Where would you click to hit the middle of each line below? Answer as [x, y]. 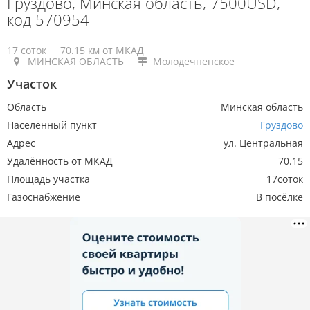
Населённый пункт [52, 125]
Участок [32, 83]
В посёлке [280, 197]
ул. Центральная [263, 143]
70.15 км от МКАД [102, 50]
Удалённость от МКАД [60, 161]
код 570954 [48, 19]
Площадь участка [48, 179]
